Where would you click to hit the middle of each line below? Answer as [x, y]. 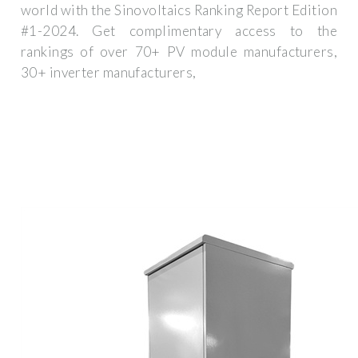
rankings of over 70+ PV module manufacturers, [179, 52]
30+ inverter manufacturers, [109, 73]
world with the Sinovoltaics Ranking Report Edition [179, 10]
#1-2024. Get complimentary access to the [179, 31]
